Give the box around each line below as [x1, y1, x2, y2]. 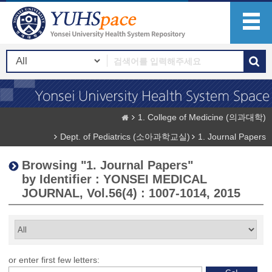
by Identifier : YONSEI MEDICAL [22, 172, 207, 186]
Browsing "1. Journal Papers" [22, 158, 193, 172]
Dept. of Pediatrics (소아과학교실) [60, 132, 190, 141]
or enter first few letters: [8, 255, 100, 265]
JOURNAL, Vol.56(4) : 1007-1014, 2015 [22, 186, 240, 200]
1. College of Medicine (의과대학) [138, 112, 266, 122]
